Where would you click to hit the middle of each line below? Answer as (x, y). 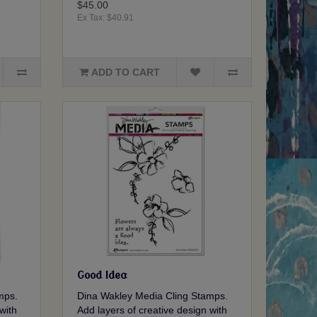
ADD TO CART (126, 73)
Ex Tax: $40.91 (106, 18)
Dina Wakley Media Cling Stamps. (153, 296)
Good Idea (102, 276)
